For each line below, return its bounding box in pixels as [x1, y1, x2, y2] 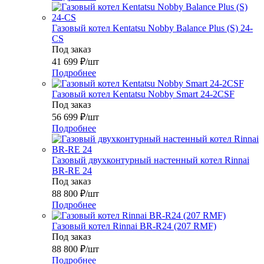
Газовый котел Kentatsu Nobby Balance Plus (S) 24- [52, 23, 253, 34]
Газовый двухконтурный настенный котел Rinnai [52, 155, 249, 166]
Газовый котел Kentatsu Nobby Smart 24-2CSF [52, 89, 235, 100]
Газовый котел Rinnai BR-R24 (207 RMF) [52, 221, 216, 232]
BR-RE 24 [52, 166, 92, 176]
